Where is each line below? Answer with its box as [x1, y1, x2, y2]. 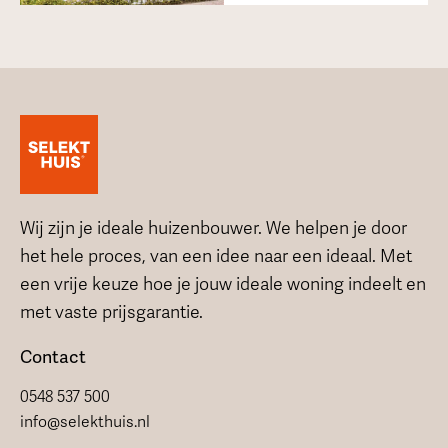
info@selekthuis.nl [19, 412, 150, 433]
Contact [19, 346, 86, 369]
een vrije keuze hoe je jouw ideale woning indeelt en [19, 272, 426, 295]
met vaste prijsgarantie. [19, 300, 203, 323]
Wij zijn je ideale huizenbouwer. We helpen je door [19, 216, 407, 239]
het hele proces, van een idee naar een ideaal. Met [19, 244, 412, 267]
